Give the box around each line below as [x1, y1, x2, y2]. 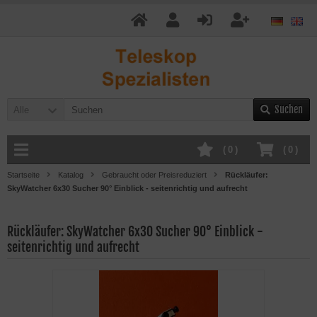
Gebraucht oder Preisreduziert [102, 171, 207, 179]
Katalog [58, 171, 83, 179]
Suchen [275, 103, 303, 115]
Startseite [7, 171, 40, 179]
